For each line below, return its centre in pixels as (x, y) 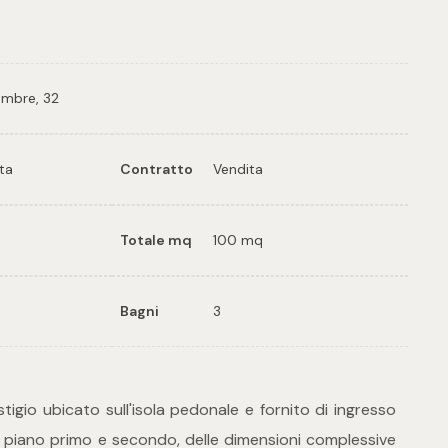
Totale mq (156, 240)
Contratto (156, 169)
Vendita (238, 169)
